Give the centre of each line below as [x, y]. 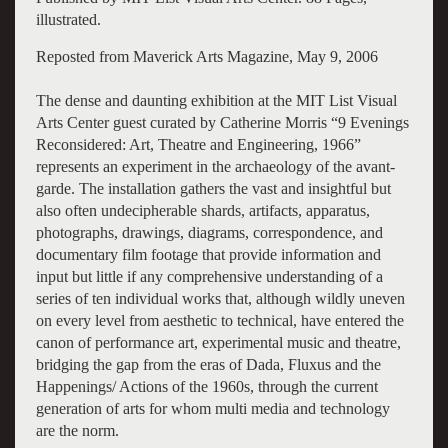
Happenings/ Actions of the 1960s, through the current [206, 386]
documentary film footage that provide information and [208, 254]
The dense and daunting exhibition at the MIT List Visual [216, 100]
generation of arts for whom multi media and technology [212, 408]
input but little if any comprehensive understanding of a [209, 276]
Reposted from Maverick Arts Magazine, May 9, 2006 [206, 56]
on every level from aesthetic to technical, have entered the [219, 320]
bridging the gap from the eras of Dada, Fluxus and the [208, 364]
